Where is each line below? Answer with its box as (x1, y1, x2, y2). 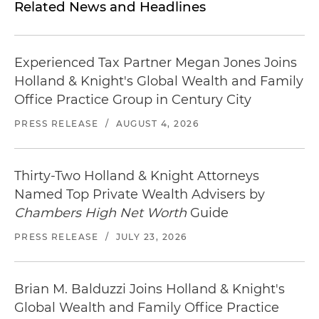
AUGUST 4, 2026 (115, 118, 199, 129)
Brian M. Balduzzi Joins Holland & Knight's (14, 281, 285, 297)
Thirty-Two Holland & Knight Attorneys (14, 168, 259, 184)
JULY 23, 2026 (115, 231, 187, 242)
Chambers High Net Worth (14, 205, 187, 221)
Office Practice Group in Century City (14, 92, 251, 108)
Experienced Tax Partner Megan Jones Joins (14, 55, 297, 70)
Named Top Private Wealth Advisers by (14, 187, 265, 202)
